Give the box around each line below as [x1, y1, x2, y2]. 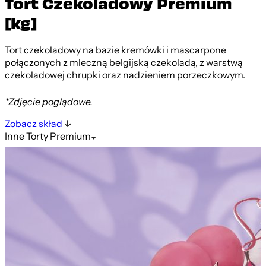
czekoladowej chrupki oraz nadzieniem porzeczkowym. [5, 69, 245, 81]
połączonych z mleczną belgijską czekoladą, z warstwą [5, 56, 243, 69]
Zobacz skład [5, 118, 62, 130]
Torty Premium [26, 130, 91, 142]
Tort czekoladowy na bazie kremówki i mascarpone [5, 44, 226, 56]
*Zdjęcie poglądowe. [5, 96, 93, 108]
